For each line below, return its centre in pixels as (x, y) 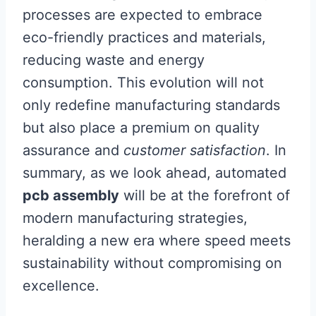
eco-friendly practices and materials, (144, 37)
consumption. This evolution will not (143, 83)
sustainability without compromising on (152, 263)
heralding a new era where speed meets (157, 241)
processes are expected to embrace (142, 15)
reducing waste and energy (114, 60)
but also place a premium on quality (141, 128)
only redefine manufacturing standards (151, 105)
